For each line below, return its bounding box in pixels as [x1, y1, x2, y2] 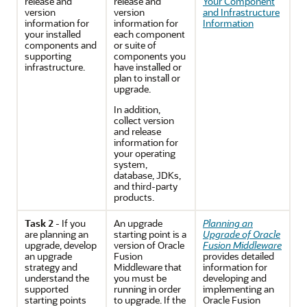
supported [25, 282, 69, 295]
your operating [114, 147, 175, 160]
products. [114, 191, 154, 204]
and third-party [114, 180, 177, 193]
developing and [203, 271, 267, 284]
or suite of [114, 38, 156, 51]
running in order [114, 282, 181, 295]
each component [114, 27, 185, 40]
